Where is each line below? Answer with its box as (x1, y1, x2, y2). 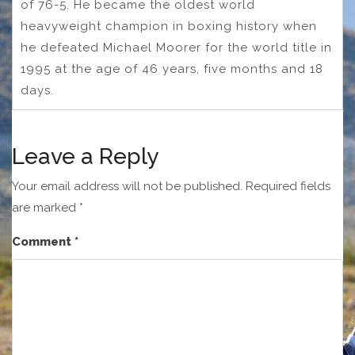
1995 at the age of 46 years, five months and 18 (21, 62, 323, 77)
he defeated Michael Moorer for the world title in (21, 40, 332, 55)
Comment (12, 235, 74, 250)
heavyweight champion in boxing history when (21, 19, 317, 34)
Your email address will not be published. (12, 179, 242, 194)
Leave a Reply (12, 143, 158, 170)
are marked (12, 200, 79, 216)
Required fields (246, 179, 330, 194)
